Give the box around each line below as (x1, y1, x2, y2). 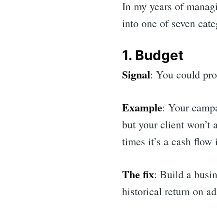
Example (122, 99, 162, 115)
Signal (122, 66, 150, 82)
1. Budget (122, 47, 184, 64)
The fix (122, 166, 154, 182)
